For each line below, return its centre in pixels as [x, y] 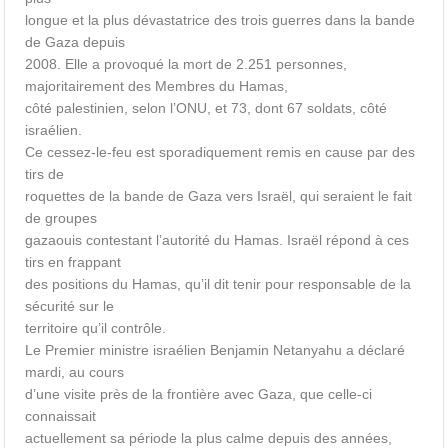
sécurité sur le [70, 306]
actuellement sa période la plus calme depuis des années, [209, 438]
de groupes [61, 218]
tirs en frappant [73, 262]
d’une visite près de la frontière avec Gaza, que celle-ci [199, 394]
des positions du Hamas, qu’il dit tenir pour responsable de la [218, 284]
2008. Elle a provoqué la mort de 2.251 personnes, [186, 64]
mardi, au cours [75, 372]
